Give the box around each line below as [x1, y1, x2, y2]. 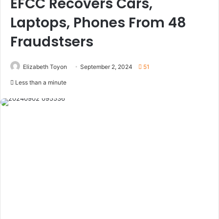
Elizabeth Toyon [23, 63, 67, 70]
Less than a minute [14, 78, 66, 86]
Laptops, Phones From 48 [10, 13, 186, 32]
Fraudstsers [10, 32, 93, 51]
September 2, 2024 [80, 63, 132, 70]
